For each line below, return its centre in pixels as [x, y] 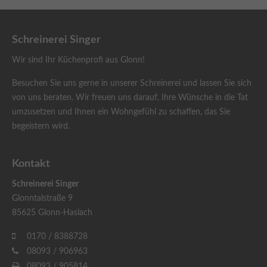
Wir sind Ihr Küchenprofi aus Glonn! [78, 60]
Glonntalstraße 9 [42, 198]
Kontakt [31, 164]
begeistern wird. [41, 126]
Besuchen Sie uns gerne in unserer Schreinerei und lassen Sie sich [132, 83]
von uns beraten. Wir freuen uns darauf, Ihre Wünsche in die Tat [130, 98]
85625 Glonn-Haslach [52, 213]
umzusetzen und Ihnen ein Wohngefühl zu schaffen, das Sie [121, 112]
